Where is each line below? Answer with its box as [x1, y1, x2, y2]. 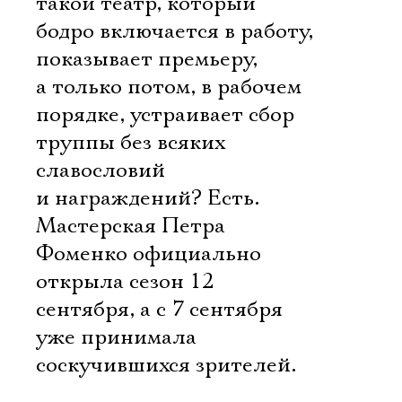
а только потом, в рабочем [36, 74, 301, 100]
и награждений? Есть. [36, 185, 259, 212]
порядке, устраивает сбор [36, 101, 294, 128]
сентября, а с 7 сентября [36, 296, 283, 323]
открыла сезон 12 [36, 268, 214, 295]
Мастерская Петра [36, 213, 225, 240]
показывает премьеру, [36, 46, 258, 73]
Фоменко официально [36, 240, 261, 267]
